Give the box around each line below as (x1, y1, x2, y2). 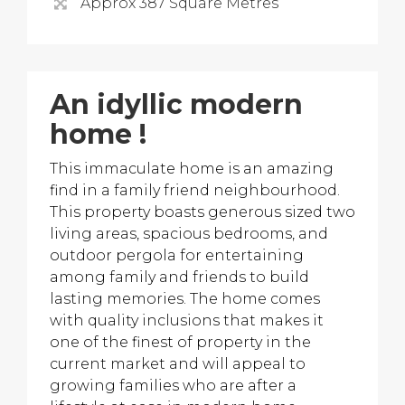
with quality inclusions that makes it (50, 312, 324, 329)
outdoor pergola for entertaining (50, 247, 304, 264)
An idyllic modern (50, 88, 303, 121)
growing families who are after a (50, 377, 297, 394)
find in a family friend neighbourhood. (50, 182, 340, 199)
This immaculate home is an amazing (50, 160, 334, 177)
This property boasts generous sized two (50, 203, 355, 221)
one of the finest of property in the (50, 334, 311, 351)
